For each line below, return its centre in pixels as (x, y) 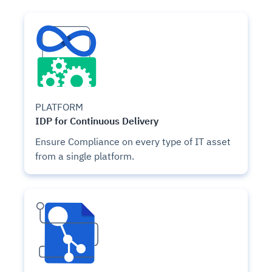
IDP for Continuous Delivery (97, 120)
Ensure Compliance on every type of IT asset (133, 141)
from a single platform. (85, 156)
